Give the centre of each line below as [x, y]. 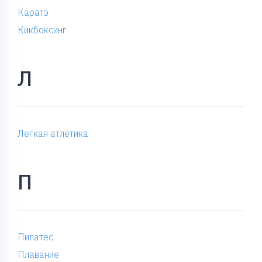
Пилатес [35, 237]
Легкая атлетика [53, 133]
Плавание [38, 254]
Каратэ [33, 12]
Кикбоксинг [42, 30]
